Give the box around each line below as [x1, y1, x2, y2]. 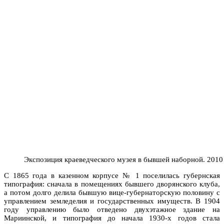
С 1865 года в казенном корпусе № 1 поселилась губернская [4, 171, 220, 179]
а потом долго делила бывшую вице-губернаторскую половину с [4, 188, 220, 196]
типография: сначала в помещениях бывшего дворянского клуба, [4, 179, 220, 188]
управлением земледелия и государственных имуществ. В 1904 [4, 196, 220, 205]
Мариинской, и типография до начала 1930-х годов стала [4, 213, 220, 222]
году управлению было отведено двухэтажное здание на [4, 205, 220, 213]
